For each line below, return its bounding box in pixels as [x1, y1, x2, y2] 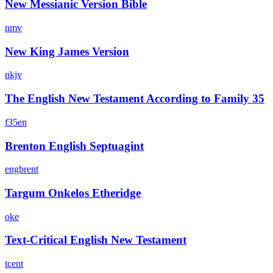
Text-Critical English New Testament [5, 233, 186, 247]
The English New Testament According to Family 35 [5, 92, 264, 105]
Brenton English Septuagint [5, 139, 144, 152]
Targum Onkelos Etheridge [5, 186, 141, 200]
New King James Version [5, 44, 129, 58]
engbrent [5, 164, 38, 175]
